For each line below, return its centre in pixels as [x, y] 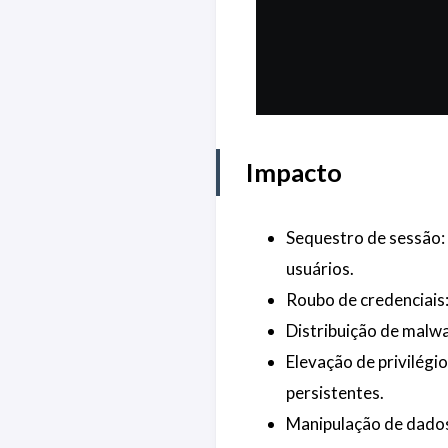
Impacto [293, 172]
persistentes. [334, 392]
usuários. [319, 268]
